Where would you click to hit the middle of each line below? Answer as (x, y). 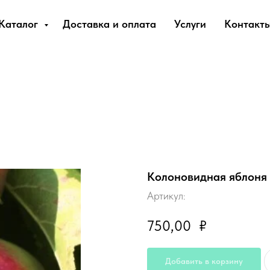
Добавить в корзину (204, 261)
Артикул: (166, 196)
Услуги (190, 24)
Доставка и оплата (109, 24)
